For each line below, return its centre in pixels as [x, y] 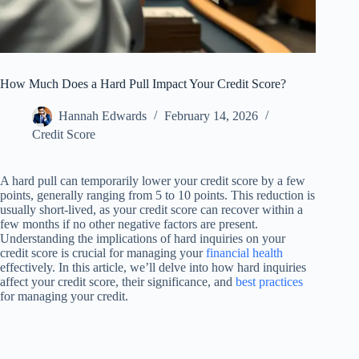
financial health [244, 253]
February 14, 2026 [211, 116]
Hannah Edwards [103, 116]
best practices [269, 282]
